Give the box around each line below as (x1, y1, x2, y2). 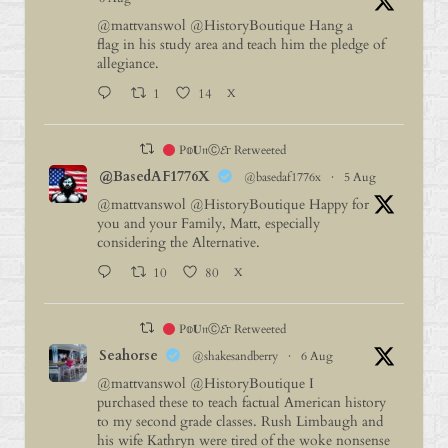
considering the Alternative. (96, 233, 260, 253)
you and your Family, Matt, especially (96, 214, 320, 234)
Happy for (304, 195, 369, 215)
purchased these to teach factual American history (96, 393, 386, 413)
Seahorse (98, 346, 158, 366)
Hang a (304, 16, 353, 36)
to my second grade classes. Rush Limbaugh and (96, 412, 383, 432)
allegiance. (96, 54, 159, 74)
